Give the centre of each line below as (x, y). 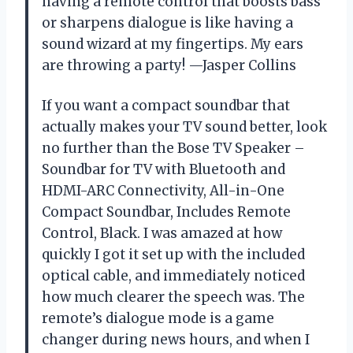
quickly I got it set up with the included (173, 254)
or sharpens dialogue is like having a (167, 22)
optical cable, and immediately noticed (173, 275)
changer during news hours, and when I (176, 339)
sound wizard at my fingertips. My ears (173, 44)
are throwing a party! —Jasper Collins (169, 65)
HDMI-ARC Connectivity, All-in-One (163, 190)
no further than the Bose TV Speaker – (173, 148)
